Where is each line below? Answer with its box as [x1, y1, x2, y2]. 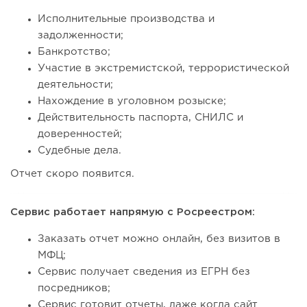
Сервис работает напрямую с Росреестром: [10, 208, 255, 217]
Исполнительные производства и [38, 14, 214, 24]
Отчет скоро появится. [10, 169, 134, 179]
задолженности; [38, 31, 123, 40]
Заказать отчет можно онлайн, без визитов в [38, 234, 280, 244]
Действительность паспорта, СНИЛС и [38, 113, 243, 123]
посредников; [38, 284, 110, 293]
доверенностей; [38, 130, 122, 139]
